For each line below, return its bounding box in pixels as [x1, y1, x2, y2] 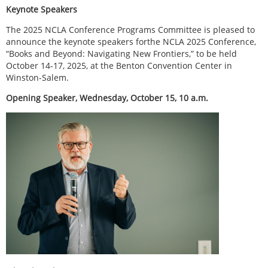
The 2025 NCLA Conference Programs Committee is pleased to [6, 23, 255, 35]
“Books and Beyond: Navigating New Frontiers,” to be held [6, 47, 237, 59]
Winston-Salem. [6, 71, 69, 83]
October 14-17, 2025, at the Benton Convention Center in [6, 59, 232, 71]
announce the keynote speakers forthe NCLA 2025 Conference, [6, 35, 256, 47]
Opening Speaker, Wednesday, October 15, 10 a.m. [6, 92, 208, 103]
